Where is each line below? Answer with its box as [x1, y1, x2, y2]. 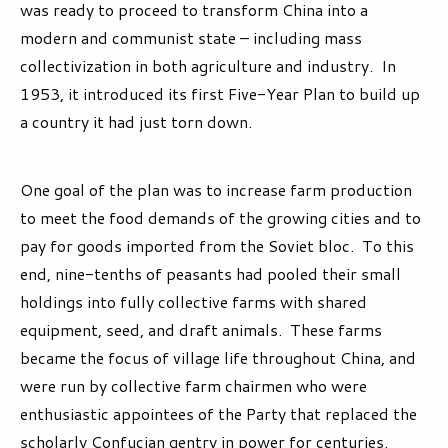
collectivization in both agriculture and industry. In [20, 54, 396, 78]
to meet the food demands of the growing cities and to [20, 206, 421, 230]
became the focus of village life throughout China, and [20, 346, 416, 370]
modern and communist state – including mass [20, 26, 362, 50]
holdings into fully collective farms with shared [20, 290, 367, 314]
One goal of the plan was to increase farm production [20, 178, 412, 202]
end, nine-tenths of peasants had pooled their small [20, 262, 401, 286]
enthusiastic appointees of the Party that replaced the [20, 402, 417, 426]
